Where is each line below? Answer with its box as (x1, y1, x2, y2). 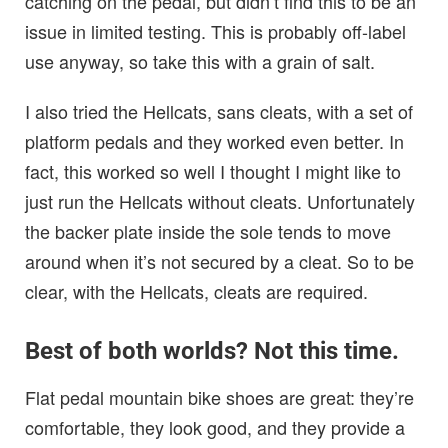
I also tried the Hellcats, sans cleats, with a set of (25, 98, 413, 125)
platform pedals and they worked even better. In (25, 128, 404, 155)
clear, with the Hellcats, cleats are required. (25, 278, 368, 305)
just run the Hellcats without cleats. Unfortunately (25, 188, 415, 215)
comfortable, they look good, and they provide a (25, 414, 405, 441)
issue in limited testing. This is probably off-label (25, 18, 406, 45)
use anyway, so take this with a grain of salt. (25, 48, 375, 75)
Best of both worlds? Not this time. (25, 337, 399, 366)
